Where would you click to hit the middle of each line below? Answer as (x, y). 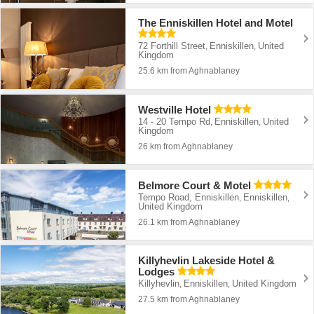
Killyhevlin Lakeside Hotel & (207, 260)
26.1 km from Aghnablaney (189, 222)
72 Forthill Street (172, 46)
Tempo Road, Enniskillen (189, 197)
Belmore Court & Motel (195, 185)
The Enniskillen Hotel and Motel (216, 23)
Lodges (157, 271)
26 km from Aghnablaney (186, 146)
